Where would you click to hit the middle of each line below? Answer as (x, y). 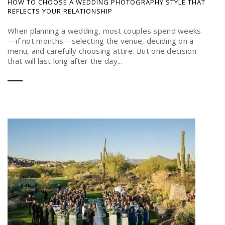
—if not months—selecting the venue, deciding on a (101, 40)
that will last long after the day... (65, 61)
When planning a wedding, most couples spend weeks (104, 30)
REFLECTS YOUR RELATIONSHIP (60, 11)
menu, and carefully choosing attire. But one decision (102, 50)
